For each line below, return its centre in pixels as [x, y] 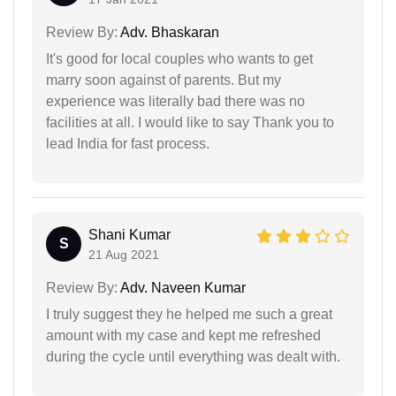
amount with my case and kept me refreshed [183, 336]
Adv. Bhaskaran [168, 33]
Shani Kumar [129, 235]
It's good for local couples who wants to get [179, 59]
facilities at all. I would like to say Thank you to [190, 123]
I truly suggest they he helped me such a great [189, 315]
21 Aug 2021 [124, 255]
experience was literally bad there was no [175, 102]
